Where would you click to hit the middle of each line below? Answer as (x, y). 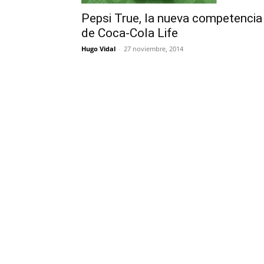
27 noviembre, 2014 (154, 49)
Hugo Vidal (98, 49)
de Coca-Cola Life (130, 33)
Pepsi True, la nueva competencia (172, 19)
